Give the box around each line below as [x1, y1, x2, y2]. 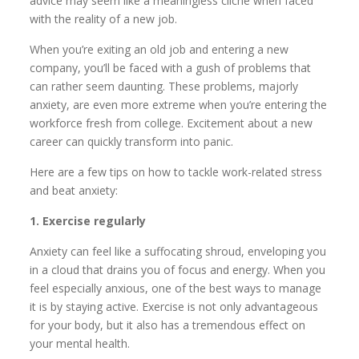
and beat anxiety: [30, 182, 119, 198]
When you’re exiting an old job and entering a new [30, 41, 289, 57]
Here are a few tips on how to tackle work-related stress [30, 163, 323, 179]
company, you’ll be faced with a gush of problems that [30, 59, 312, 75]
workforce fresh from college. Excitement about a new [30, 115, 313, 131]
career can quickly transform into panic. [30, 133, 234, 149]
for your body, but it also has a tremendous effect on [30, 317, 306, 333]
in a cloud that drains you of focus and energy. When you [30, 261, 326, 277]
